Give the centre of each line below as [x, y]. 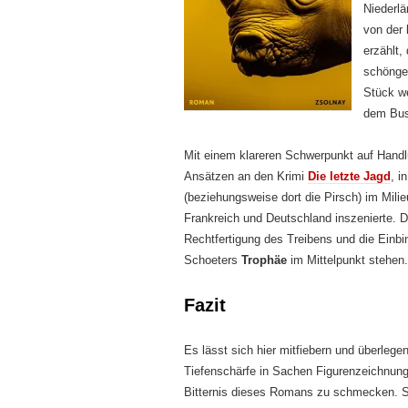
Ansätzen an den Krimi [246, 176]
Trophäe [266, 260]
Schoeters [213, 260]
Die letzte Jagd [349, 176]
